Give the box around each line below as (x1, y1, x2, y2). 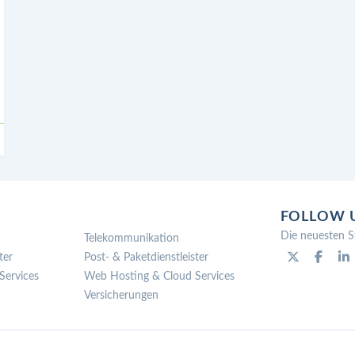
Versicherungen (84, 289, 159, 301)
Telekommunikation (84, 232, 180, 244)
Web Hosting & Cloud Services (84, 270, 235, 282)
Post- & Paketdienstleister (84, 251, 209, 263)
